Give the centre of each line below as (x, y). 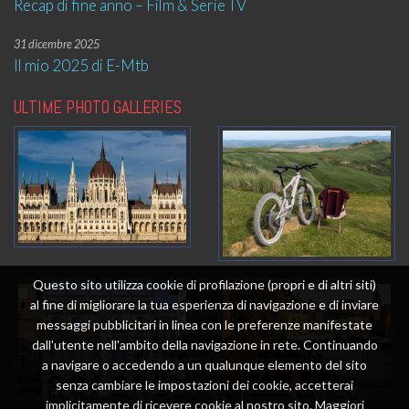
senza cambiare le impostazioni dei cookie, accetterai (204, 385)
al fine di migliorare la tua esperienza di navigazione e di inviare (204, 304)
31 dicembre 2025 (57, 44)
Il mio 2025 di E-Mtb (81, 65)
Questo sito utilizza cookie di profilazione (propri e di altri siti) (204, 284)
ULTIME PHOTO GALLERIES (98, 107)
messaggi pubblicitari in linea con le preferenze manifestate (204, 325)
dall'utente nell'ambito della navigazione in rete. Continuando (204, 345)
